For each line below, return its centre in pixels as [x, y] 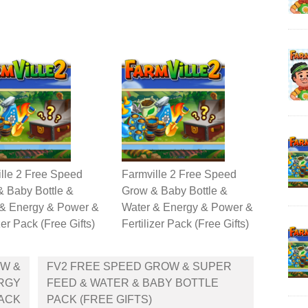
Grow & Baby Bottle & [175, 191]
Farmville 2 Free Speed [179, 175]
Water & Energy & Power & [187, 208]
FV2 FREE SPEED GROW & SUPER [139, 267]
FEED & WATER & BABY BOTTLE [132, 283]
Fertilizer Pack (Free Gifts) [185, 224]
